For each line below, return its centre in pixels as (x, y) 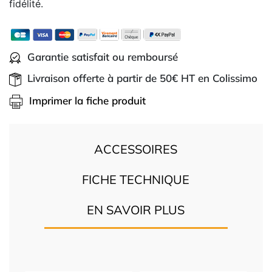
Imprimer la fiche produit (87, 100)
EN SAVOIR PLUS (136, 210)
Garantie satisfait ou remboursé (103, 57)
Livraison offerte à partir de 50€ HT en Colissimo (142, 78)
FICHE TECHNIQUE (136, 179)
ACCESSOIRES (136, 149)
